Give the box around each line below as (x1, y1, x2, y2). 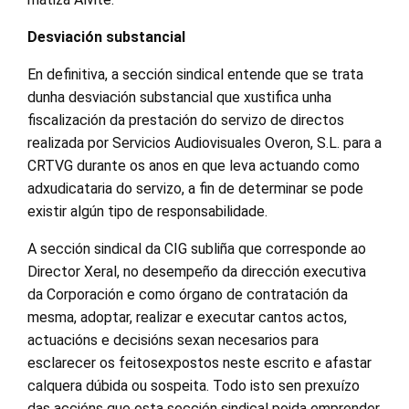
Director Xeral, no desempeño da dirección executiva (27, 263, 366, 280)
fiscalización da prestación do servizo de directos (27, 111, 344, 129)
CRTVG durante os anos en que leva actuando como (27, 157, 360, 174)
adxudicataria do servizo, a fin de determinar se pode (27, 180, 363, 197)
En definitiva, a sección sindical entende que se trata (27, 66, 363, 83)
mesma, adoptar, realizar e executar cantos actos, (27, 309, 347, 326)
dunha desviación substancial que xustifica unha (27, 89, 331, 106)
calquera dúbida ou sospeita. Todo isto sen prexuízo (27, 377, 360, 394)
